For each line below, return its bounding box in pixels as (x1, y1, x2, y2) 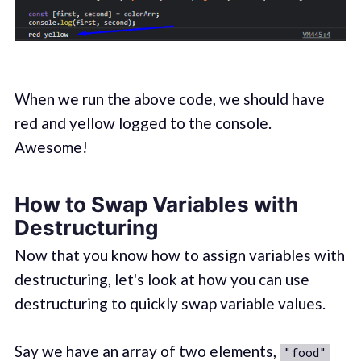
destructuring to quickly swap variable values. (14, 294, 326, 313)
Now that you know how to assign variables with (14, 246, 345, 265)
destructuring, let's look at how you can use (14, 270, 309, 289)
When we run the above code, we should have (14, 89, 325, 108)
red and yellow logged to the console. (14, 113, 272, 132)
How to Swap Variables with (14, 192, 298, 218)
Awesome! (14, 137, 88, 156)
